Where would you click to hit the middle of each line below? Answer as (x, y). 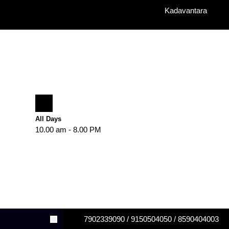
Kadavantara (186, 10)
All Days (49, 119)
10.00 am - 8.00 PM (68, 130)
